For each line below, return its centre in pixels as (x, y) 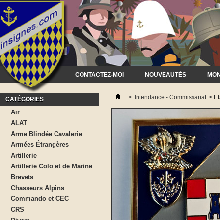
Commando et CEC (40, 199)
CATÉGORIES (25, 99)
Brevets (22, 177)
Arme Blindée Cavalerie (46, 134)
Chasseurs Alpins (38, 188)
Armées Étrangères (40, 145)
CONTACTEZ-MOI (99, 75)
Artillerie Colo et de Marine (52, 166)
